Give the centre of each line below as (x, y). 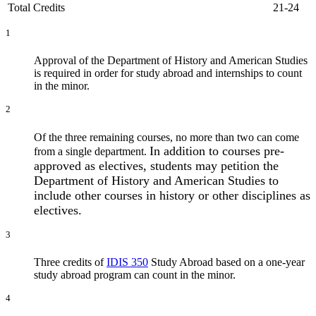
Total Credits (36, 8)
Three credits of (70, 262)
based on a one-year (259, 262)
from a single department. (92, 151)
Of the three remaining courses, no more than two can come (166, 137)
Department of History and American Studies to (156, 180)
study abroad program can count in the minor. (135, 275)
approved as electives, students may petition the (156, 165)
